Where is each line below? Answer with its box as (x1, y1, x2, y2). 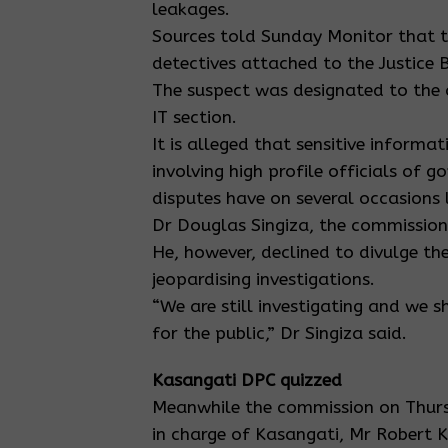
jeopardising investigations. (152, 269, 375, 290)
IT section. (152, 107, 237, 128)
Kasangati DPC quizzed (152, 370, 342, 391)
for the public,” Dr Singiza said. (152, 323, 407, 344)
